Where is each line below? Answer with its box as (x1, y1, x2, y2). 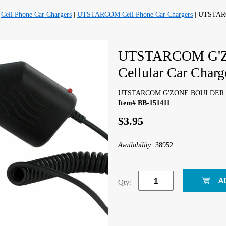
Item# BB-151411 (118, 99, 170, 107)
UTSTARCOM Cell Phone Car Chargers (77, 11, 193, 18)
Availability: (118, 141, 155, 149)
